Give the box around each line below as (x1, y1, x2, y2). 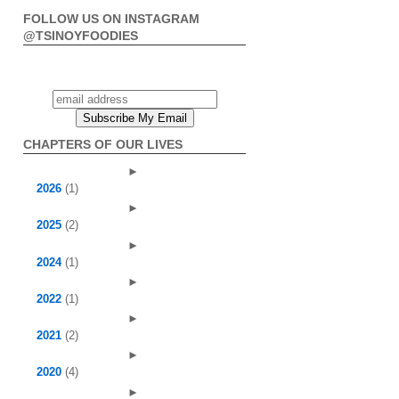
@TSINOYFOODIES (23, 28, 138, 43)
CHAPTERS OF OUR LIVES (23, 137, 183, 151)
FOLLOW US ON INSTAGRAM (23, 12, 199, 26)
